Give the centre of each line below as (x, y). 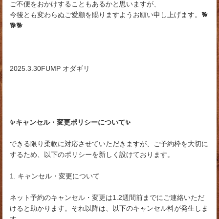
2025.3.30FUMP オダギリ (50, 69)
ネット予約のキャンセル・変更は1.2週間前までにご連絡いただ (107, 198)
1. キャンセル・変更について (55, 176)
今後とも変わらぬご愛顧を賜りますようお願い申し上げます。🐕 (109, 15)
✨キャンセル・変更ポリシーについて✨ (70, 122)
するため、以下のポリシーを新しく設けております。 (92, 155)
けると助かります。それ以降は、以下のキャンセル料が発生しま (109, 208)
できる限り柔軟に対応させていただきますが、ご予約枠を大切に (109, 144)
